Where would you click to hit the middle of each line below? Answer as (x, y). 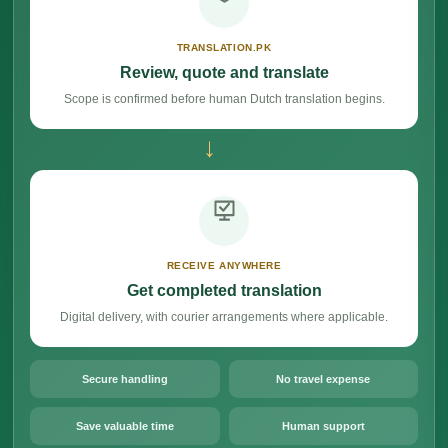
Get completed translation (224, 290)
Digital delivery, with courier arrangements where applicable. (224, 317)
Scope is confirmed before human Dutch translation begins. (224, 99)
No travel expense (323, 379)
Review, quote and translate (224, 72)
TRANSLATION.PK (224, 47)
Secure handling (124, 379)
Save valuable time (124, 426)
